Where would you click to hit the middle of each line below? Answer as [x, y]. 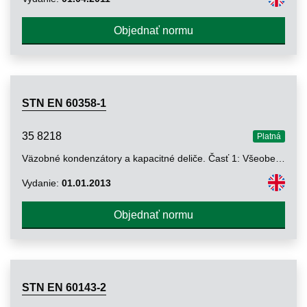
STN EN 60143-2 [64, 287]
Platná [269, 136]
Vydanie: [40, 183]
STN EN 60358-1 [64, 103]
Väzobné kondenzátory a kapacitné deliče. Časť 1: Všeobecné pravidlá [280, 158]
